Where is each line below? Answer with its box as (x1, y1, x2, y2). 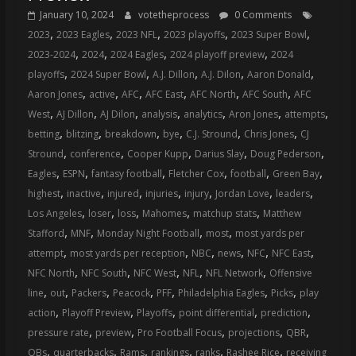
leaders (275, 187, 310, 201)
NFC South (80, 266, 127, 281)
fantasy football (91, 167, 162, 181)
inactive (66, 187, 101, 201)
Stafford (27, 226, 64, 241)
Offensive (269, 266, 312, 281)
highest (27, 187, 60, 201)
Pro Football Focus (137, 326, 222, 340)
